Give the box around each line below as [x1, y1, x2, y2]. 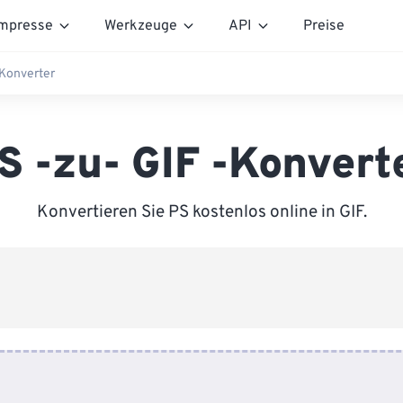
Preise [303, 16, 345, 35]
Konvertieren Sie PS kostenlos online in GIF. [36, 201, 367, 223]
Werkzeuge [104, 16, 177, 35]
